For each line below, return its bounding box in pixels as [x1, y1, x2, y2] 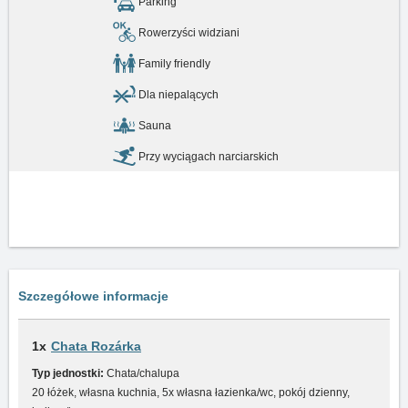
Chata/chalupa [104, 367, 179, 380]
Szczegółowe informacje [18, 289, 168, 303]
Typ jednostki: [32, 367, 104, 380]
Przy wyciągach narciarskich [138, 149, 279, 163]
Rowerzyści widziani [138, 25, 240, 39]
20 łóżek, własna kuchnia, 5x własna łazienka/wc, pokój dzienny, [32, 386, 350, 399]
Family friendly [138, 56, 210, 70]
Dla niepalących [138, 87, 219, 101]
